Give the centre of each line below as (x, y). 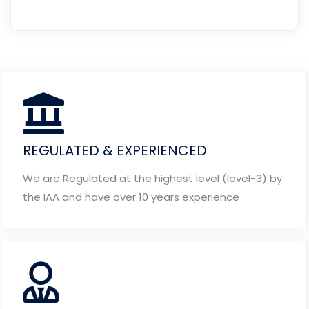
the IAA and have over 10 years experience (131, 197)
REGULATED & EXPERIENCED (115, 150)
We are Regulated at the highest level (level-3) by (152, 178)
